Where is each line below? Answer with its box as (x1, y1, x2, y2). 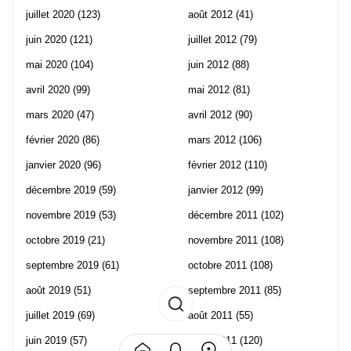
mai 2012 (188, 84, 230, 96)
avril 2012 (188, 109, 232, 121)
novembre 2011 (188, 234, 258, 247)
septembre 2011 (188, 284, 261, 297)
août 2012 (188, 9, 233, 21)
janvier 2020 (26, 159, 81, 172)
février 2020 (26, 134, 79, 147)
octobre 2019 (26, 234, 85, 247)
